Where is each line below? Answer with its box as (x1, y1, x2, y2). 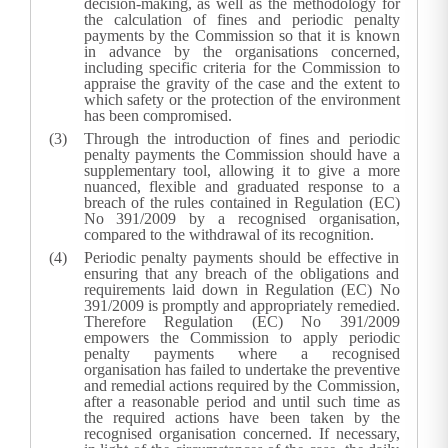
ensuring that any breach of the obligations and (83, 265, 400, 283)
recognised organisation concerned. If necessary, (83, 425, 400, 443)
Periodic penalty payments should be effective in (83, 249, 400, 267)
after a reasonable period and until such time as (83, 393, 400, 411)
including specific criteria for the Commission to (83, 59, 400, 77)
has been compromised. (83, 107, 232, 125)
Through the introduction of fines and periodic (83, 130, 400, 148)
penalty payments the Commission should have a (83, 146, 400, 164)
